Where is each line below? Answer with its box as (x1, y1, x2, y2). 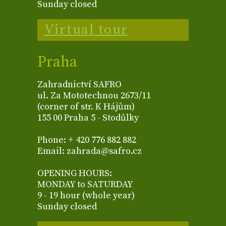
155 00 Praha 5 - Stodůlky (37, 112, 139, 124)
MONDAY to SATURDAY (37, 179, 133, 190)
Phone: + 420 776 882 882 (37, 134, 136, 146)
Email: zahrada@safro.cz (37, 145, 142, 157)
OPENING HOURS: (37, 167, 112, 179)
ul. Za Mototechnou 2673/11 (37, 90, 151, 101)
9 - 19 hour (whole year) (37, 190, 135, 201)
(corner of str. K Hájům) (37, 101, 135, 112)
